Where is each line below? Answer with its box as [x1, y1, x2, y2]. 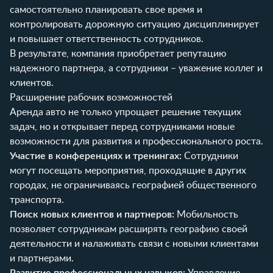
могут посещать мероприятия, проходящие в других [10, 165, 246, 175]
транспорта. [10, 194, 64, 205]
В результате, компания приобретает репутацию [10, 48, 227, 58]
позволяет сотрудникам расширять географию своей [10, 224, 247, 234]
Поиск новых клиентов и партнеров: [10, 209, 174, 219]
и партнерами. [10, 253, 74, 263]
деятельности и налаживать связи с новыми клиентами [10, 238, 258, 249]
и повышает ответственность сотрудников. [10, 34, 204, 44]
